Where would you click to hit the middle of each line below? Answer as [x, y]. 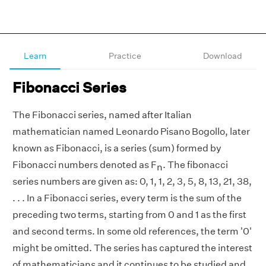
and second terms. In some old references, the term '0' [132, 231]
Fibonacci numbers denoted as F [85, 165]
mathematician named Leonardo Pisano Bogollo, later [131, 132]
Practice [125, 56]
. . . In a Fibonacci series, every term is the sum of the [127, 198]
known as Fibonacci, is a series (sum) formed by [117, 148]
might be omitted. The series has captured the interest [132, 248]
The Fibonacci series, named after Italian [102, 115]
